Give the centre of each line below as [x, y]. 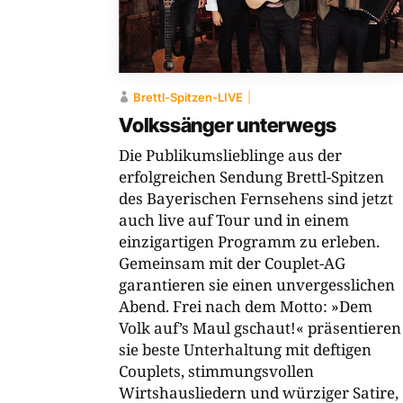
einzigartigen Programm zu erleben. [249, 242]
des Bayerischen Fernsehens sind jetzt [256, 199]
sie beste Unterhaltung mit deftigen [245, 350]
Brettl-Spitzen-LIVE [188, 98]
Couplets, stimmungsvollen [216, 372]
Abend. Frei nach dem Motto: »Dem [246, 307]
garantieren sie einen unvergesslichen [257, 285]
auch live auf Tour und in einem [234, 220]
